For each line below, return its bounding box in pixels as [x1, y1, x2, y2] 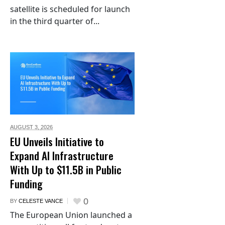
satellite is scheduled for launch [10, 4, 130, 15]
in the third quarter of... [10, 16, 99, 27]
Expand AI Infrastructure [10, 148, 114, 163]
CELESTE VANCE [19, 198, 63, 204]
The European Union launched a [10, 209, 132, 221]
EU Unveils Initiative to [10, 134, 104, 149]
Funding [10, 176, 43, 191]
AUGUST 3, [10, 124, 41, 130]
